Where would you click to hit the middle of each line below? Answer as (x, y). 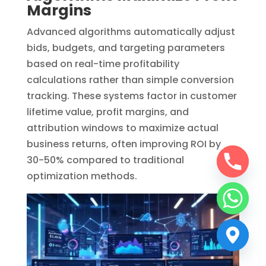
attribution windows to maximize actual (122, 128)
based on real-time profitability (103, 64)
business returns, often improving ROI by (123, 144)
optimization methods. (82, 176)
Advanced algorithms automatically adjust (131, 31)
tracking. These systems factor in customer (132, 96)
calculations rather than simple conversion (130, 80)
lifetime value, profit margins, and (107, 112)
